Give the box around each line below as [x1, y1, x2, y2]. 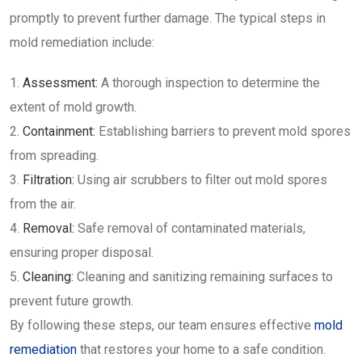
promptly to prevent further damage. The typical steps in [10, 10, 326, 26]
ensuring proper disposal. [10, 244, 154, 260]
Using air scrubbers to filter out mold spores [74, 171, 327, 187]
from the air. [10, 196, 76, 212]
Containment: [23, 123, 95, 139]
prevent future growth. [10, 293, 133, 309]
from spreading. [10, 147, 99, 163]
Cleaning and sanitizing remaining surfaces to [74, 268, 333, 284]
